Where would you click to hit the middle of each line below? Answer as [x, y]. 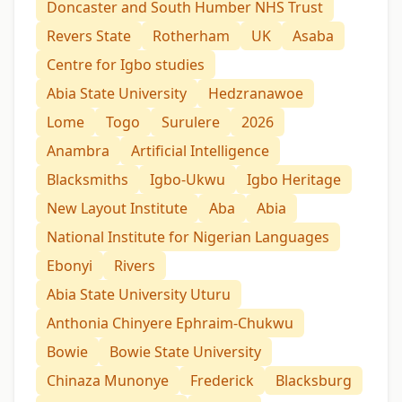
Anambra [78, 151]
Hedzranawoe [256, 94]
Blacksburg [314, 381]
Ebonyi [70, 266]
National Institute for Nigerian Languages [188, 237]
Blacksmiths [87, 180]
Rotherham [191, 36]
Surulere [191, 122]
